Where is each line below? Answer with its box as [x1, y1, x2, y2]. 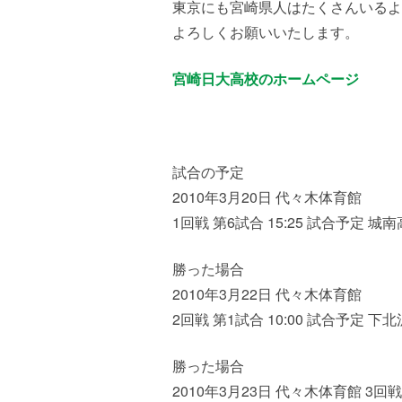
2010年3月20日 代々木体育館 [172, 187, 362, 207]
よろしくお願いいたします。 [172, 22, 359, 42]
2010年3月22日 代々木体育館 [172, 284, 362, 304]
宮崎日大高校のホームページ [172, 68, 359, 89]
